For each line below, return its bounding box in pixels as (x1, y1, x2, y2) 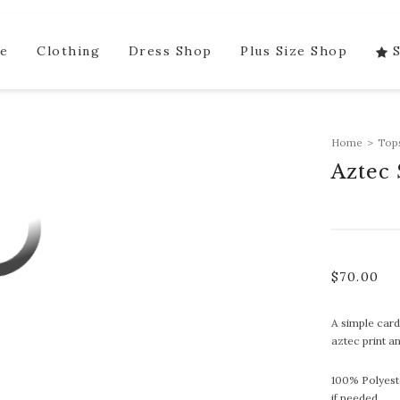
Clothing (37, 43, 101, 59)
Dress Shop (128, 43, 212, 59)
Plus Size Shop (240, 43, 348, 59)
